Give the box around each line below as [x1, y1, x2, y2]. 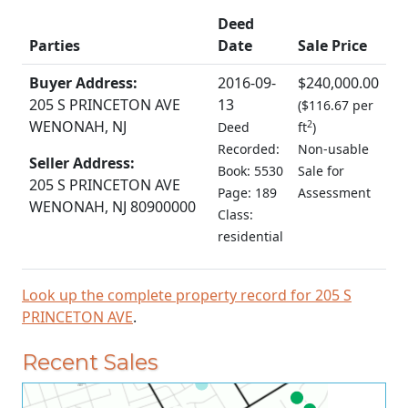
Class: [218, 206, 253, 223]
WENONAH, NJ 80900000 [29, 197, 196, 217]
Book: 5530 [218, 162, 283, 179]
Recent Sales [22, 349, 158, 375]
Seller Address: [29, 153, 135, 173]
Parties [29, 36, 80, 56]
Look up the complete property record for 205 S [22, 285, 352, 305]
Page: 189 [218, 184, 277, 201]
